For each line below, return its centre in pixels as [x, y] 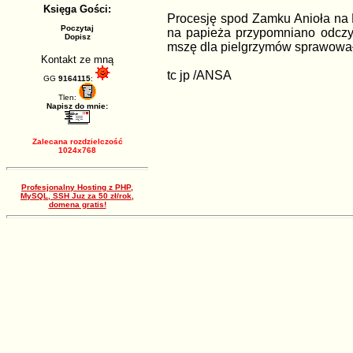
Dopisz [77, 37]
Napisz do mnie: [77, 106]
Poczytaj [77, 28]
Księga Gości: [77, 9]
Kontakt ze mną [77, 59]
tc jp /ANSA [199, 76]
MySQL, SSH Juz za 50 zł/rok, [77, 196]
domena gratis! [77, 204]
